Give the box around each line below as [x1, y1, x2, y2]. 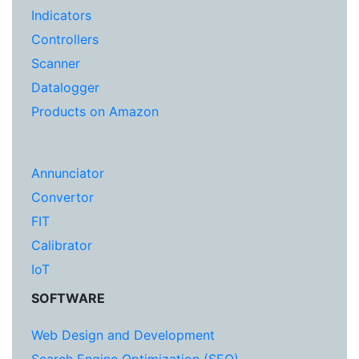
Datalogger [31, 79, 99, 96]
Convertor [31, 189, 94, 206]
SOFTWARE [31, 290, 105, 307]
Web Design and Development [31, 327, 215, 344]
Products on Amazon [31, 103, 159, 120]
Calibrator [31, 237, 92, 254]
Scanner [31, 55, 80, 72]
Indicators [31, 7, 91, 24]
